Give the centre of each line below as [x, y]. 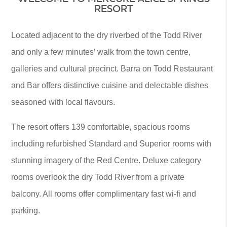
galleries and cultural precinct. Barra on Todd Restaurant [112, 69]
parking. [26, 211]
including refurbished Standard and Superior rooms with [111, 144]
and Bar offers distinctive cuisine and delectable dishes [110, 85]
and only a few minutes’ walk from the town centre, [101, 52]
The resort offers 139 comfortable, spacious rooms [101, 127]
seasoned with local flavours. [63, 102]
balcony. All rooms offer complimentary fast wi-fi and [104, 194]
